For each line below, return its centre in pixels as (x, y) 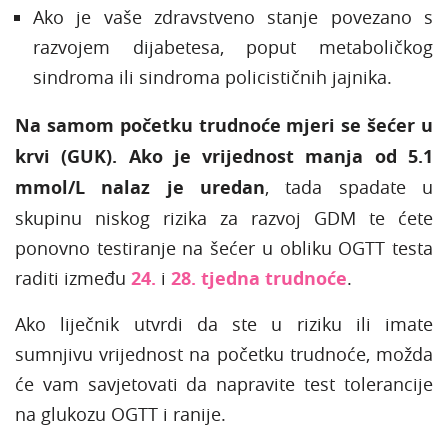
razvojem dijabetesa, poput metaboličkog (233, 46)
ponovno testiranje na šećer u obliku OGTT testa (224, 247)
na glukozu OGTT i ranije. (120, 413)
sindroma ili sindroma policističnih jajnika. (212, 76)
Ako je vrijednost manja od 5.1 (281, 156)
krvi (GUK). (66, 156)
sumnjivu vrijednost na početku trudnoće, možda (224, 353)
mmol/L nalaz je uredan (140, 187)
